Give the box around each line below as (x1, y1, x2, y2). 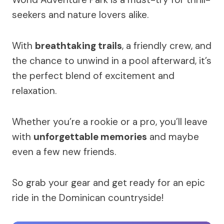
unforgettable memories (33, 130, 147, 143)
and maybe (147, 130, 199, 143)
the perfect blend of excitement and (12, 69, 174, 82)
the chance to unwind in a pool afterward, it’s (12, 54, 211, 67)
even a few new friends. (12, 145, 116, 158)
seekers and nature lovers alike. (12, 8, 148, 21)
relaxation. (12, 84, 56, 97)
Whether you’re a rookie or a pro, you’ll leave (12, 115, 207, 128)
